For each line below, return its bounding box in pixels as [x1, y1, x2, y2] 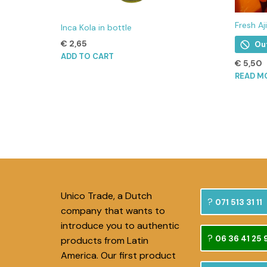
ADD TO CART [61, 51, 114, 61]
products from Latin [61, 234, 148, 247]
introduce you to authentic [61, 219, 179, 232]
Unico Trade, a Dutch [61, 190, 152, 203]
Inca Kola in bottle [61, 21, 132, 33]
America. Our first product [61, 249, 176, 262]
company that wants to [61, 204, 165, 218]
